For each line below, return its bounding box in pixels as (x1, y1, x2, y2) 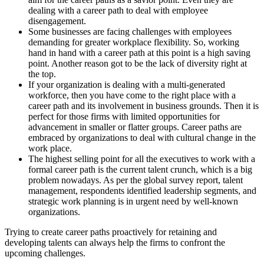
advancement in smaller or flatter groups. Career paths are (28, 122, 242, 133)
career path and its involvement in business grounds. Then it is (28, 101, 259, 111)
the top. (28, 69, 56, 80)
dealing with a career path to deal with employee (28, 5, 208, 16)
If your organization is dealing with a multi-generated (28, 80, 225, 90)
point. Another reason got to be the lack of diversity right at (28, 58, 247, 69)
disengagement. (28, 16, 86, 27)
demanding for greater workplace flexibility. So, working (28, 37, 239, 48)
